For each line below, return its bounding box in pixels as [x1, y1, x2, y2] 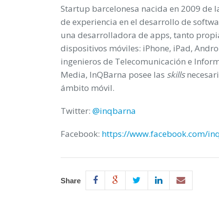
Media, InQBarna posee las [61, 68, 167, 80]
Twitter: [61, 105, 92, 116]
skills [167, 68, 187, 80]
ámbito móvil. [61, 82, 114, 93]
